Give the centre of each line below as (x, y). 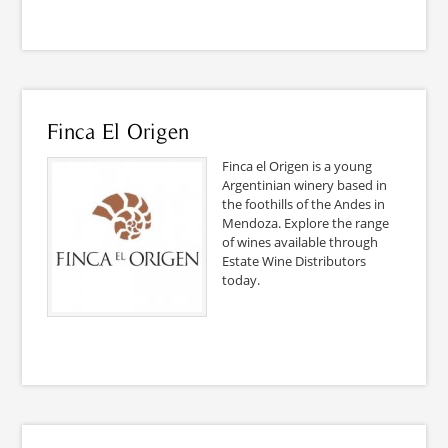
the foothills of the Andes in (304, 203)
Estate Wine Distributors (294, 260)
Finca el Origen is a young (297, 165)
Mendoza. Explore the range (306, 222)
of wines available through (300, 241)
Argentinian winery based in (305, 184)
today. (241, 279)
